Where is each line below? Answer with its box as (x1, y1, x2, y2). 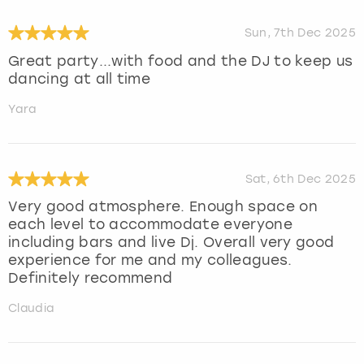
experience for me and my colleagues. (8, 252, 292, 269)
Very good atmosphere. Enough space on (8, 198, 318, 215)
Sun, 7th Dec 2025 (244, 25, 356, 40)
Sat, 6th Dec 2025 (245, 171, 356, 186)
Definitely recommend (8, 270, 173, 287)
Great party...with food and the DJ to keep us (8, 52, 353, 69)
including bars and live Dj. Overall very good (8, 234, 335, 251)
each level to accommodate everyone (8, 216, 292, 233)
